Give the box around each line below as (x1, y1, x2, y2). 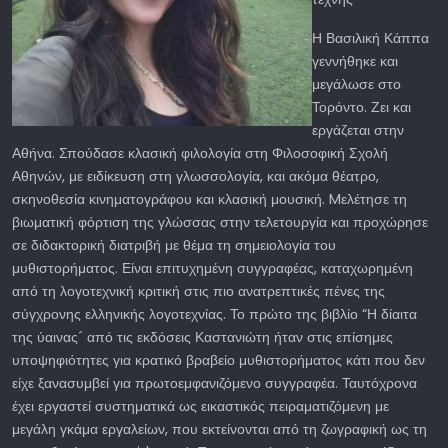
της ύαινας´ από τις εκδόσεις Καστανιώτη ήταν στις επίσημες (12, 326, 393, 347)
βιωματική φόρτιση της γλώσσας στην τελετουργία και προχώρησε (12, 211, 428, 232)
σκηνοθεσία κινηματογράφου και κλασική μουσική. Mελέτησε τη (12, 188, 407, 209)
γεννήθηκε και (312, 50, 398, 71)
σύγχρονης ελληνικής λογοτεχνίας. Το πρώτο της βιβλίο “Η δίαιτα (12, 303, 417, 324)
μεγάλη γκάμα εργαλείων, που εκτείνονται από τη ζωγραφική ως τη (12, 418, 427, 439)
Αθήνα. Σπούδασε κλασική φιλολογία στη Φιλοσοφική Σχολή (12, 142, 388, 163)
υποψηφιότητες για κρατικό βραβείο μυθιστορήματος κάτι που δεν (12, 349, 425, 370)
